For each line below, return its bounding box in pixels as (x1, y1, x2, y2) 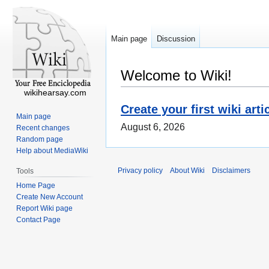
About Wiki (170, 166, 205, 175)
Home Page (16, 181, 56, 190)
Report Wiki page (16, 204, 73, 213)
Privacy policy (118, 166, 163, 175)
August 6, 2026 (121, 122, 185, 133)
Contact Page (16, 215, 61, 224)
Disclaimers (212, 166, 250, 175)
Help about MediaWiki (16, 146, 89, 155)
